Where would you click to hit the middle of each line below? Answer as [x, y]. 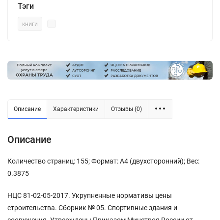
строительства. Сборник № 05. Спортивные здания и [92, 207]
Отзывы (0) [126, 109]
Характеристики [76, 109]
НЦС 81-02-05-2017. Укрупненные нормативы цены [90, 195]
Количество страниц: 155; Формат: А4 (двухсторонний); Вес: [103, 161]
